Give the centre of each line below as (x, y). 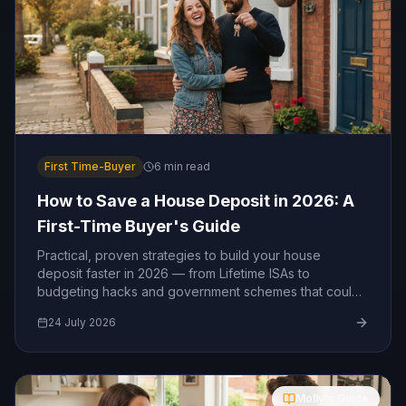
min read (186, 166)
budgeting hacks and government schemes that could (198, 291)
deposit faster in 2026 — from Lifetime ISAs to (174, 273)
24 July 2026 (82, 322)
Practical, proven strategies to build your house (179, 255)
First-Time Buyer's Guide (139, 226)
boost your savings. (96, 309)
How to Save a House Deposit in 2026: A (196, 201)
